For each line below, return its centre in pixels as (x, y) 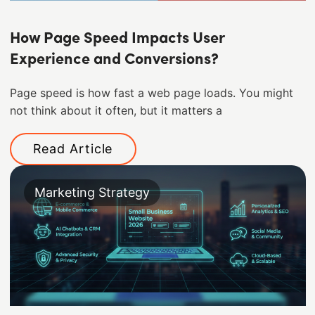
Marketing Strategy (92, 193)
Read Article (73, 149)
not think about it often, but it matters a (116, 111)
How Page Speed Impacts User (117, 39)
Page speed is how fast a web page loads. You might (151, 94)
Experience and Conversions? (114, 60)
